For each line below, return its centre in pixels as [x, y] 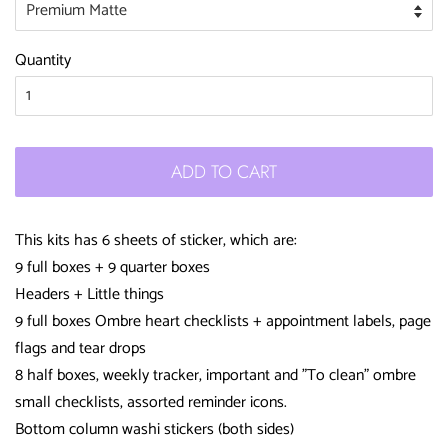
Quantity [43, 60]
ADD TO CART [224, 171]
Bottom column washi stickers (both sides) [154, 429]
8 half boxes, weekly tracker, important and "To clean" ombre [215, 375]
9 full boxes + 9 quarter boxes [112, 267]
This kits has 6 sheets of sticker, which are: [156, 240]
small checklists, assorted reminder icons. [151, 402]
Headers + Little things [89, 294]
